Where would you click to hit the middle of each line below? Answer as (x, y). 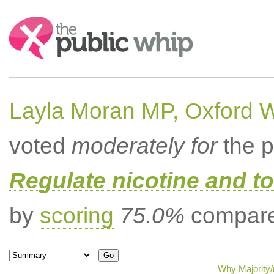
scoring (76, 216)
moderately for (144, 146)
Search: (26, 22)
